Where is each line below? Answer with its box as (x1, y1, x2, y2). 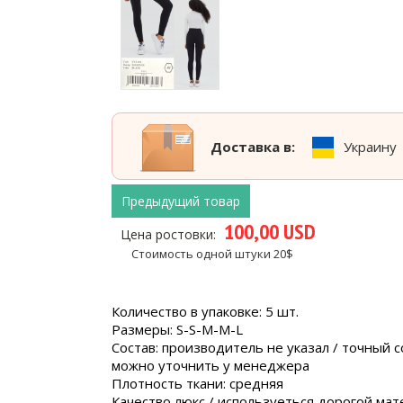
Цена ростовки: (121, 226, 219, 243)
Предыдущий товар (121, 193, 240, 210)
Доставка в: (210, 138, 295, 156)
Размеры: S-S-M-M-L (112, 320, 243, 339)
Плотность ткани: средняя (112, 374, 283, 393)
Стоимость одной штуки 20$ (131, 246, 293, 262)
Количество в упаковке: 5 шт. (112, 302, 299, 321)
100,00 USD (224, 218, 316, 246)
